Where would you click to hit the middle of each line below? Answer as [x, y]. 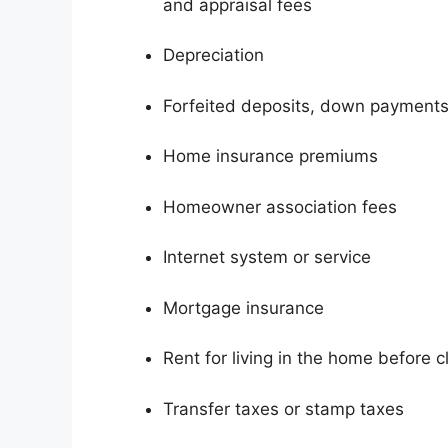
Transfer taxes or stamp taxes [283, 408]
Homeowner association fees [280, 206]
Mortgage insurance [243, 307]
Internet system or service [267, 257]
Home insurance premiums [270, 156]
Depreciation [213, 55]
